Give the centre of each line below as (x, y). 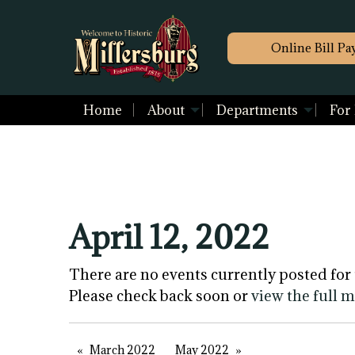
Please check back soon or (160, 296)
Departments (257, 111)
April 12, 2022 (169, 237)
